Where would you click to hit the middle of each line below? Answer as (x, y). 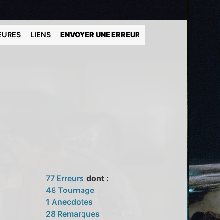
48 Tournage (70, 190)
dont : (98, 178)
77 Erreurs (65, 178)
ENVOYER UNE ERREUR (100, 35)
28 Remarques (73, 213)
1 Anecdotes (69, 202)
